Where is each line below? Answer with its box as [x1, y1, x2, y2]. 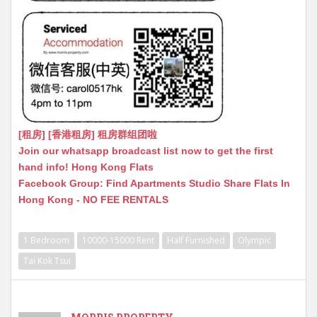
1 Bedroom [23, 234, 69, 246]
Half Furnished [167, 234, 225, 246]
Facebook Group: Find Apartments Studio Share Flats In [18, 177, 290, 189]
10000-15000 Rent [82, 234, 154, 246]
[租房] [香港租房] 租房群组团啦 [18, 128, 157, 140]
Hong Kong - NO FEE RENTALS [18, 193, 168, 205]
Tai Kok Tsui [23, 254, 71, 267]
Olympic [238, 234, 271, 246]
